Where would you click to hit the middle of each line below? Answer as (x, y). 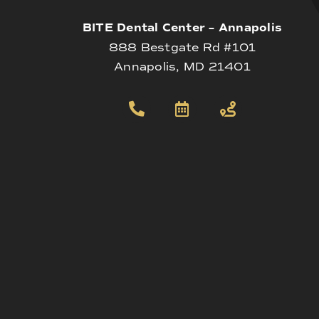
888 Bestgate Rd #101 (182, 47)
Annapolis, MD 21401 (182, 66)
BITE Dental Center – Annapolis (182, 27)
